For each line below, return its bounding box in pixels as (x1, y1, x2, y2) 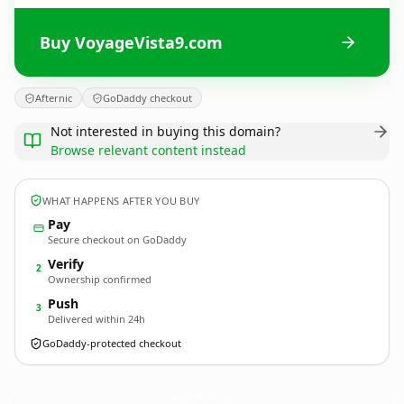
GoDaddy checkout (103, 91, 192, 105)
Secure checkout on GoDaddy (48, 233, 187, 246)
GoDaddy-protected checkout (42, 336, 181, 350)
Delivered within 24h (48, 312, 145, 326)
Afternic (35, 91, 72, 105)
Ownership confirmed (48, 272, 151, 286)
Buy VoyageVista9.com (40, 31, 223, 53)
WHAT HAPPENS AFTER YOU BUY (42, 193, 200, 207)
